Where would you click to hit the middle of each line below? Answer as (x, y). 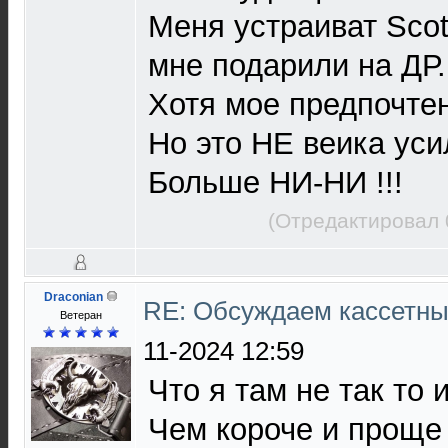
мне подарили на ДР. (297, 66)
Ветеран (80, 315)
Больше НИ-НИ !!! (275, 183)
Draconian (73, 297)
